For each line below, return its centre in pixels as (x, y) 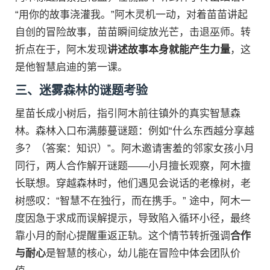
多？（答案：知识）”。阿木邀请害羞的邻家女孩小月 (135, 149)
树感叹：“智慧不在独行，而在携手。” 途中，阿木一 (133, 201)
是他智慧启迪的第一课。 (71, 67)
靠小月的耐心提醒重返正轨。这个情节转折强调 (123, 236)
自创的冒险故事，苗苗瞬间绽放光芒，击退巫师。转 (133, 32)
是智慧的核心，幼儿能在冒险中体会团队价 (143, 253)
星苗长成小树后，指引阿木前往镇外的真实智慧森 (128, 114)
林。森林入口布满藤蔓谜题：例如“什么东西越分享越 (135, 131)
